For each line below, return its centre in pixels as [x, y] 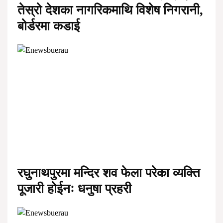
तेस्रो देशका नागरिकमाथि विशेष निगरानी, [110, 10]
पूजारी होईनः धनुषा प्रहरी [74, 189]
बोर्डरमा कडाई [49, 26]
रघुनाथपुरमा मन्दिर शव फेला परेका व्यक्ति [109, 173]
